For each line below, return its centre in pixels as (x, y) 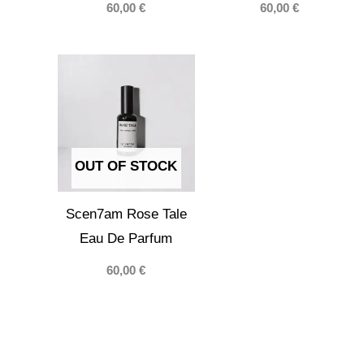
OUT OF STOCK (126, 167)
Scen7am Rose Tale (126, 214)
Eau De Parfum (126, 239)
